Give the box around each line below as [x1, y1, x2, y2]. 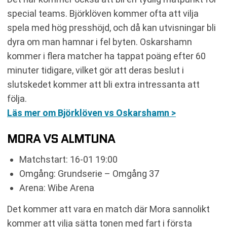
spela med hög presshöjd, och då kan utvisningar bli [7, 22, 216, 33]
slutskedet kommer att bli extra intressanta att [7, 79, 200, 90]
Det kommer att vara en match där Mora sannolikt [7, 204, 210, 214]
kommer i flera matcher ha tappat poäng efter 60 [7, 51, 206, 61]
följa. [7, 93, 27, 104]
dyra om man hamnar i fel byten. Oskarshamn [7, 36, 192, 47]
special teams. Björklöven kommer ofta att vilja [7, 8, 199, 19]
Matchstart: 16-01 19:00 [19, 154, 118, 165]
